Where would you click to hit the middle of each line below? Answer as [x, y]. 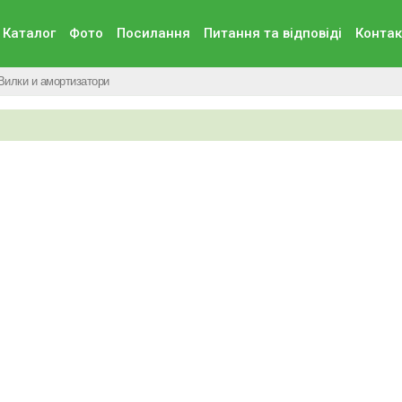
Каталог [29, 33]
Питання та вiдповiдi [272, 33]
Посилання [153, 33]
